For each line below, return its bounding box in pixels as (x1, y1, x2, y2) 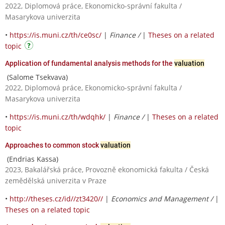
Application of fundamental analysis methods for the (5, 59, 174, 67)
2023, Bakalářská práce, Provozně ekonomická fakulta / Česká (5, 164, 209, 174)
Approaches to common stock (5, 141, 100, 149)
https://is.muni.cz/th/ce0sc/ (10, 30, 101, 40)
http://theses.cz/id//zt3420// (10, 193, 103, 203)
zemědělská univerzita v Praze (5, 175, 106, 185)
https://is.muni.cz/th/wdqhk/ (10, 111, 105, 122)
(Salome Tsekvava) (5, 72, 68, 82)
